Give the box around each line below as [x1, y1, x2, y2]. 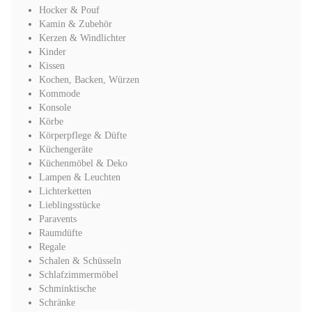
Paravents [39, 214, 77, 224]
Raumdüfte [39, 228, 82, 238]
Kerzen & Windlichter [39, 33, 126, 43]
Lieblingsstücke [39, 200, 100, 210]
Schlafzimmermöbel [39, 270, 118, 280]
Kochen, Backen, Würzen [39, 75, 139, 85]
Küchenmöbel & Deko [39, 158, 127, 169]
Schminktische [39, 283, 96, 294]
